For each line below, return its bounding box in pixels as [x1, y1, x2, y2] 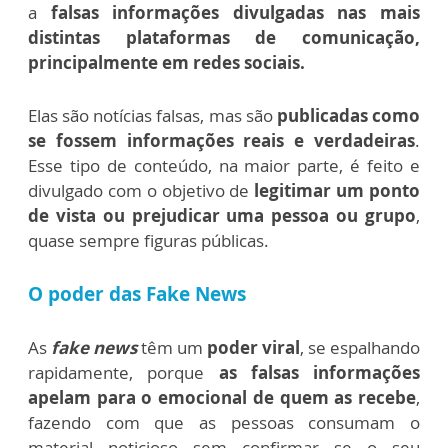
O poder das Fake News [28, 281, 246, 308]
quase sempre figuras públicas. [28, 229, 269, 253]
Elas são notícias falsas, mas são [28, 104, 277, 128]
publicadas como [276, 104, 421, 128]
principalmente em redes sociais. [28, 51, 305, 75]
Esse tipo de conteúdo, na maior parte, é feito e [28, 154, 420, 178]
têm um [137, 336, 207, 360]
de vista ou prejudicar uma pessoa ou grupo [28, 204, 416, 228]
